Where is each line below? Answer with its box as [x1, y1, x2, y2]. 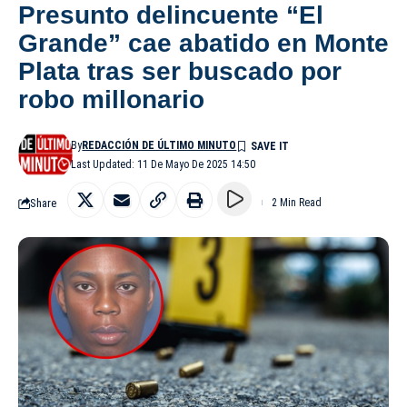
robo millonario [18, 85, 204, 114]
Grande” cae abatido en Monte [18, 29, 389, 58]
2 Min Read [272, 196, 322, 210]
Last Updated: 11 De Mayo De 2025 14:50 [71, 158, 256, 172]
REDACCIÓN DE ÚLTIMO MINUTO [82, 139, 237, 153]
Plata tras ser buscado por [18, 57, 342, 86]
